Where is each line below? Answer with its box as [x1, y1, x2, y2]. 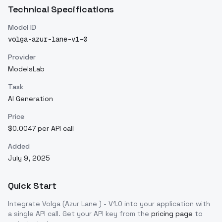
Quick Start [8, 180, 56, 192]
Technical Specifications [8, 3, 114, 15]
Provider [8, 53, 36, 62]
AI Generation [8, 94, 53, 104]
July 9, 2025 [8, 154, 50, 163]
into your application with [122, 199, 210, 209]
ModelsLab [8, 64, 45, 74]
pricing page [151, 209, 193, 219]
